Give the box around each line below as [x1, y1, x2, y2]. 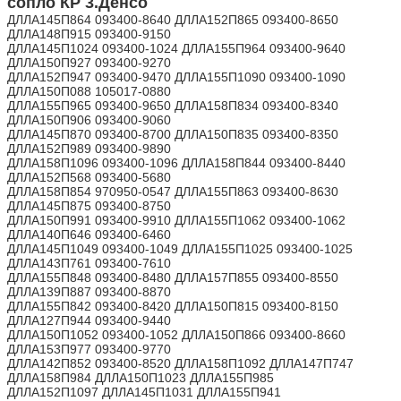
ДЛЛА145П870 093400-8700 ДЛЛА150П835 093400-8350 [7, 126, 338, 141]
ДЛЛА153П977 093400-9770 [7, 341, 171, 356]
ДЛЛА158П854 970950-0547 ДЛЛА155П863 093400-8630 [7, 183, 338, 199]
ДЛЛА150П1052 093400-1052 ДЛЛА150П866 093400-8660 [7, 327, 346, 342]
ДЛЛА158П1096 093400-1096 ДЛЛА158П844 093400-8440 [7, 155, 346, 170]
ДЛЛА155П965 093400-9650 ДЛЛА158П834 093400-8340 [7, 98, 338, 113]
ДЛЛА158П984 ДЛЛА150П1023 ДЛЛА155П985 [7, 370, 274, 385]
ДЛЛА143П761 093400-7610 [7, 255, 171, 270]
